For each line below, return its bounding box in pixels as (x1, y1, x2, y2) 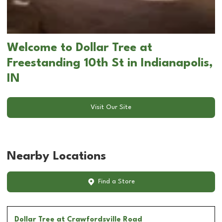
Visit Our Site (91, 104, 131, 111)
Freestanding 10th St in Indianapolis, (7, 57, 213, 69)
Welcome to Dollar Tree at (7, 42, 152, 54)
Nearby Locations (7, 150, 106, 163)
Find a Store (98, 178, 135, 185)
